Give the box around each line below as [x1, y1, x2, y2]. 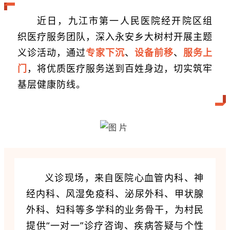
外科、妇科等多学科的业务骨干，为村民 [26, 203, 204, 216]
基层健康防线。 [17, 78, 86, 91]
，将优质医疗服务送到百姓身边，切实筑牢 [27, 62, 213, 75]
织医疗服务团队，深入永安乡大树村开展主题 [17, 30, 213, 43]
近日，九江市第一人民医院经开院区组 [37, 14, 213, 27]
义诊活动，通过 [17, 46, 86, 59]
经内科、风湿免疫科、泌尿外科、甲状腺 [26, 187, 204, 200]
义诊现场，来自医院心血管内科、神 [44, 171, 204, 184]
